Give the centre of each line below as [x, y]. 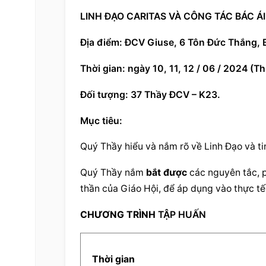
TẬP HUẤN [180, 214]
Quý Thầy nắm [113, 173]
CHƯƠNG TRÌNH [118, 214]
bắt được [166, 173]
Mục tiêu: [101, 121]
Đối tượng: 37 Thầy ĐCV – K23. [150, 94]
